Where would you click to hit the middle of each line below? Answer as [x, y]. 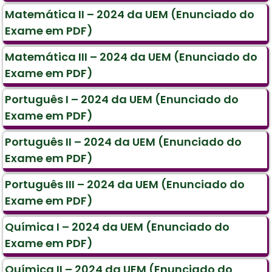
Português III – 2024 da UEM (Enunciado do [125, 185]
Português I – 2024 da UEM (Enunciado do [122, 100]
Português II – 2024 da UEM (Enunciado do [123, 142]
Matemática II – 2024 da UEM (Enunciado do [130, 15]
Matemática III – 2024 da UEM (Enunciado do [131, 57]
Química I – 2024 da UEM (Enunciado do [117, 227]
